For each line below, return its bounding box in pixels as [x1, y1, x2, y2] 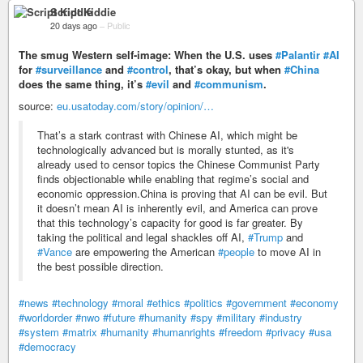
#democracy [19, 338, 76, 354]
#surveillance [36, 61, 102, 77]
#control [127, 61, 169, 77]
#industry [259, 309, 302, 325]
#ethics [147, 294, 181, 310]
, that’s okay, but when [169, 61, 284, 77]
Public [107, 19, 130, 32]
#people [218, 243, 254, 259]
